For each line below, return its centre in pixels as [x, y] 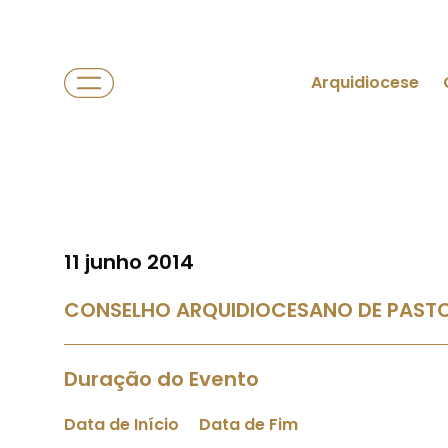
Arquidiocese [365, 82]
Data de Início [121, 424]
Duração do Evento [161, 379]
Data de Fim [248, 424]
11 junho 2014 [129, 262]
